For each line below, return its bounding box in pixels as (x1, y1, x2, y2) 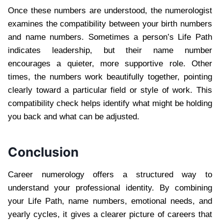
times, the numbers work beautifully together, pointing (8, 72, 212, 82)
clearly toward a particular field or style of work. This (8, 85, 212, 95)
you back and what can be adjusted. (8, 111, 139, 121)
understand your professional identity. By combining (8, 183, 212, 192)
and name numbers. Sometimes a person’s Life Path (8, 32, 212, 42)
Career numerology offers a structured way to (8, 169, 212, 179)
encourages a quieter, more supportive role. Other (8, 58, 212, 68)
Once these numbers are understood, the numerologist (8, 5, 212, 15)
